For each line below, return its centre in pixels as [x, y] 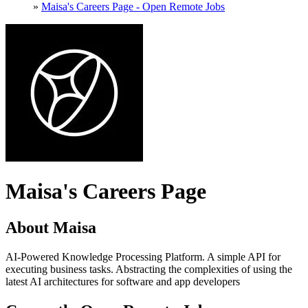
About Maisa [51, 228]
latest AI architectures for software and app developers [123, 282]
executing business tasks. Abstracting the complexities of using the [149, 269]
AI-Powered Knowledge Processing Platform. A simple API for [143, 257]
